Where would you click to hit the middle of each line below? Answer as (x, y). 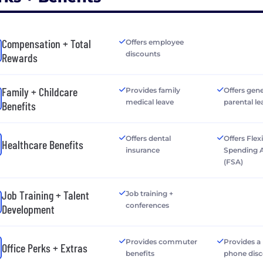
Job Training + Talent (45, 195)
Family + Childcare (40, 92)
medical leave (149, 102)
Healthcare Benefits (43, 145)
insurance (142, 150)
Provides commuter (161, 242)
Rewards (20, 58)
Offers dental (148, 139)
